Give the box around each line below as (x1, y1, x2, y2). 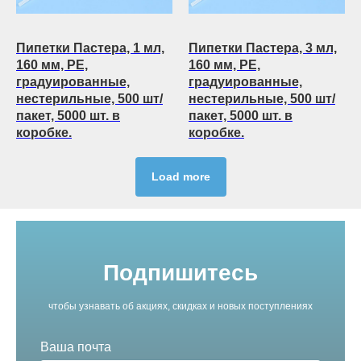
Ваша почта (40, 340, 111, 355)
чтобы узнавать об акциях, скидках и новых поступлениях (48, 301, 313, 313)
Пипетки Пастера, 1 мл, (16, 40, 164, 55)
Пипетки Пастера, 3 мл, (189, 40, 337, 55)
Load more (151, 170, 210, 183)
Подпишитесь (103, 260, 258, 286)
